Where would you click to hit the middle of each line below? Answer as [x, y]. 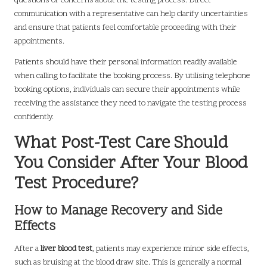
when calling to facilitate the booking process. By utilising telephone [132, 76]
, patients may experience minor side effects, [171, 249]
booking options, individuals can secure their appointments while [127, 89]
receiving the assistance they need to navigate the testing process [131, 103]
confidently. [34, 117]
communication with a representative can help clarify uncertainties [131, 14]
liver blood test [66, 249]
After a [27, 249]
